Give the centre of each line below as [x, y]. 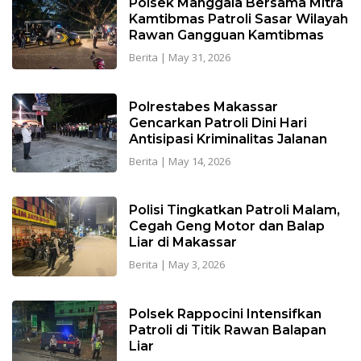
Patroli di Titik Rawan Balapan [227, 330]
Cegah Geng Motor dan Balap [226, 226]
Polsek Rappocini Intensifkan [225, 313]
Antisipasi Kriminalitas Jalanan [228, 139]
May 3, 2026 [196, 265]
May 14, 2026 [199, 161]
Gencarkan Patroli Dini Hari [218, 122]
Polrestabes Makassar [203, 106]
